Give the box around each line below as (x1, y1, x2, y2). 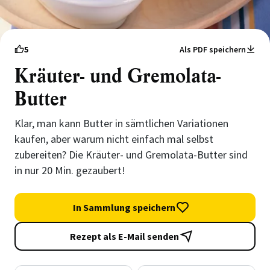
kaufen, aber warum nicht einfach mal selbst (14, 132, 213, 146)
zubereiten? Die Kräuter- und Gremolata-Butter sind (14, 148, 248, 162)
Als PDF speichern (180, 44, 246, 55)
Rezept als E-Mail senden (69, 230, 179, 242)
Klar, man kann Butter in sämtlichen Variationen (14, 116, 228, 130)
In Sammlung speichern (73, 201, 175, 213)
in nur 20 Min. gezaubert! (14, 163, 125, 177)
